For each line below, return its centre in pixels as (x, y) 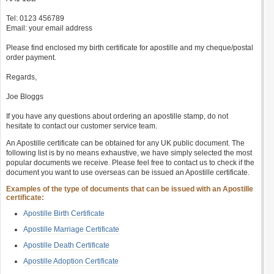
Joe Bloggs (25, 97)
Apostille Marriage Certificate (71, 229)
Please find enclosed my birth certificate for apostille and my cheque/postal (130, 48)
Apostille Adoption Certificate (71, 261)
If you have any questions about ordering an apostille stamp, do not (117, 116)
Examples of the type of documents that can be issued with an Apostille (130, 189)
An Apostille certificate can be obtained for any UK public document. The (125, 143)
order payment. (31, 57)
